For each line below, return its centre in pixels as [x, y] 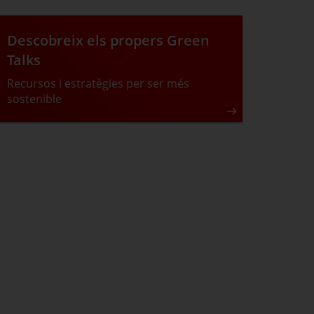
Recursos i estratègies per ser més [98, 83]
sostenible [34, 99]
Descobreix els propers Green [108, 40]
